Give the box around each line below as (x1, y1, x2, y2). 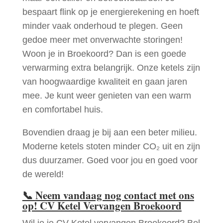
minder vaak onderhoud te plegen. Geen (22, 20, 183, 31)
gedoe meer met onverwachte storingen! (22, 34, 183, 45)
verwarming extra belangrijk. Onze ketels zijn (22, 62, 200, 73)
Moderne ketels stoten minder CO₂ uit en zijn (22, 141, 200, 151)
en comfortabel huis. (22, 104, 103, 114)
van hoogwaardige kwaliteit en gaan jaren (22, 76, 187, 87)
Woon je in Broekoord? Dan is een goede (22, 48, 186, 59)
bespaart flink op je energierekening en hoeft (22, 6, 199, 17)
